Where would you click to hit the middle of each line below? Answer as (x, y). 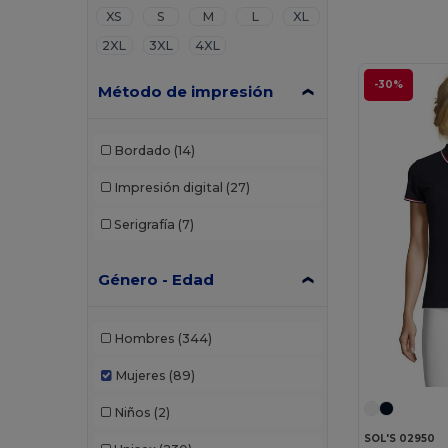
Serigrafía (144, 224)
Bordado (142, 150)
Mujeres (140, 375)
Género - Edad (156, 279)
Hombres (144, 338)
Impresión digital (168, 187)
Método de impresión (186, 91)
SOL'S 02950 (400, 438)
